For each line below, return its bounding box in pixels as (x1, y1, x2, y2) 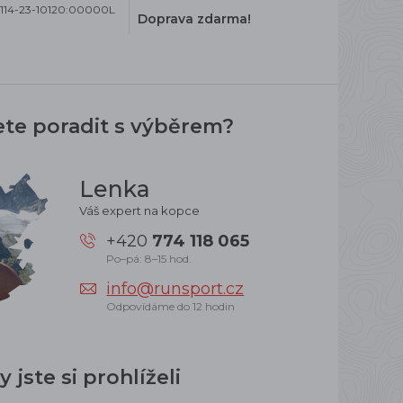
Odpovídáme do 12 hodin (106, 299, 236, 313)
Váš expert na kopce (79, 202, 201, 218)
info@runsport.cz (106, 278, 245, 299)
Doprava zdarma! (138, 10, 252, 27)
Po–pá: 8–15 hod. (106, 251, 193, 265)
